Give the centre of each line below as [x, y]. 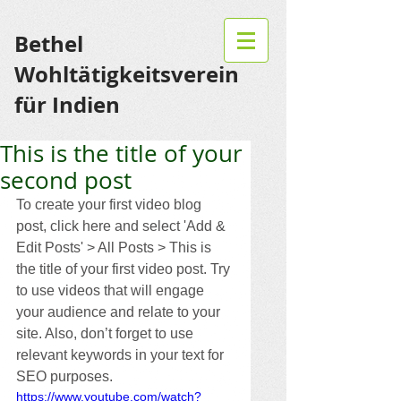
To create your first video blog [111, 205]
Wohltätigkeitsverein [127, 74]
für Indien [67, 105]
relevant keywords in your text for [122, 355]
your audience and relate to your [120, 312]
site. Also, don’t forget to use [107, 333]
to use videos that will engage [112, 290]
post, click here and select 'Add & [123, 226]
